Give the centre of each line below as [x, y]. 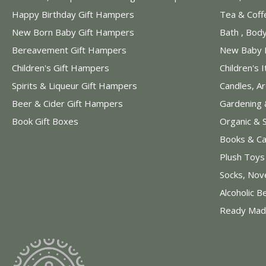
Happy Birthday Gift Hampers [73, 14]
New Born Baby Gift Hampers [73, 32]
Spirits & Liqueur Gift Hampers [75, 85]
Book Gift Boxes [45, 121]
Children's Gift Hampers [61, 67]
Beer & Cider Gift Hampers [67, 103]
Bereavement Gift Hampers [69, 50]
